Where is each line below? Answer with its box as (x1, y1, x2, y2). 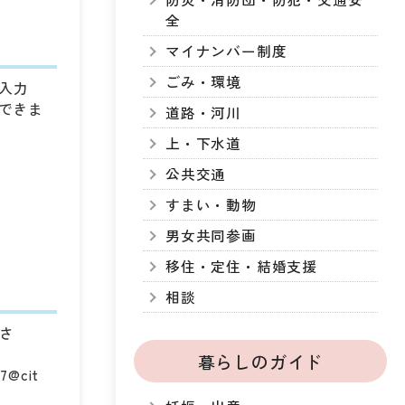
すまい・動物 (165, 194, 257, 215)
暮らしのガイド (197, 349, 324, 373)
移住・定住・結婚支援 (165, 256, 318, 277)
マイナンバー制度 (165, 41, 287, 61)
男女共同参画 (165, 225, 257, 246)
